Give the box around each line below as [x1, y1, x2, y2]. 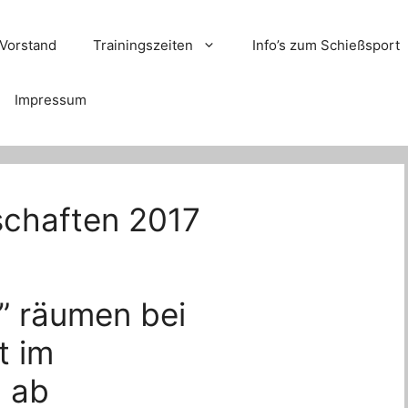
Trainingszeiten [93, 36, 194, 54]
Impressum [15, 91, 87, 108]
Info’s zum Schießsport [252, 36, 401, 54]
